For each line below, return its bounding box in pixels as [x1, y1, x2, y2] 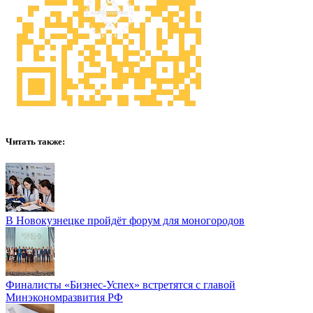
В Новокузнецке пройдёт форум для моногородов [6, 214, 245, 226]
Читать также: [6, 136, 65, 147]
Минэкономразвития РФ [6, 291, 123, 303]
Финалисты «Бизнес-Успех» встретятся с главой [6, 278, 235, 291]
